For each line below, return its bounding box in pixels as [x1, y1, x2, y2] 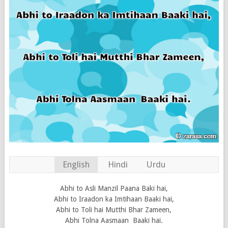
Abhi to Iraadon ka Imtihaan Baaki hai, [53, 194, 174, 203]
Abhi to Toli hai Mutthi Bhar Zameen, [56, 205, 172, 214]
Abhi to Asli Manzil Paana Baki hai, [60, 184, 168, 192]
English [62, 159, 90, 169]
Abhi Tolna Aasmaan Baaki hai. [65, 216, 163, 224]
